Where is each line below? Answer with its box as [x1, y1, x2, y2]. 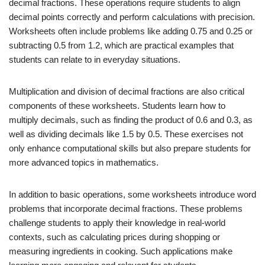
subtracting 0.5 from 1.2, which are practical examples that [9, 40, 234, 50]
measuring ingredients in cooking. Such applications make [9, 245, 232, 256]
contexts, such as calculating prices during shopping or [9, 231, 220, 242]
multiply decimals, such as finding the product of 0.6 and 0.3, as [9, 114, 253, 125]
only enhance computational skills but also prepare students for [9, 143, 251, 153]
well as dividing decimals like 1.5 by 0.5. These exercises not [9, 128, 243, 139]
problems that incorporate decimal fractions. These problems [9, 203, 243, 214]
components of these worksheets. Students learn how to [9, 100, 225, 111]
